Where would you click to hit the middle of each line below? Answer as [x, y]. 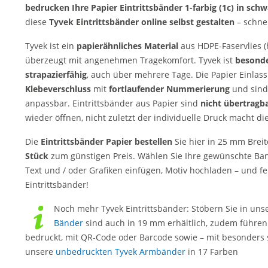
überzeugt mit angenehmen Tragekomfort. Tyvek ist [130, 60]
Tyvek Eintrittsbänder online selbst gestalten [142, 22]
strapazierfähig [56, 74]
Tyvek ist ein [50, 46]
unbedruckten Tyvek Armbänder [121, 252]
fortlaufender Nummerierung [170, 89]
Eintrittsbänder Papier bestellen [106, 141]
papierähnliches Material [126, 46]
